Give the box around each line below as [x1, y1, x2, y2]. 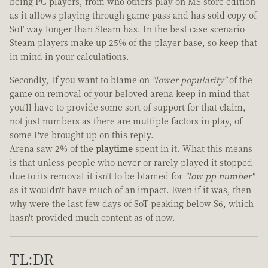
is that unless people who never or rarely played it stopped [10, 156, 252, 169]
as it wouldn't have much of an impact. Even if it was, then [10, 184, 251, 196]
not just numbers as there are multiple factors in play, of [10, 115, 242, 127]
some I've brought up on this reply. [10, 129, 154, 141]
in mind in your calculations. [10, 50, 129, 63]
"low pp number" [185, 170, 254, 182]
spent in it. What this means [133, 142, 252, 155]
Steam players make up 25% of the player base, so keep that [10, 36, 257, 49]
